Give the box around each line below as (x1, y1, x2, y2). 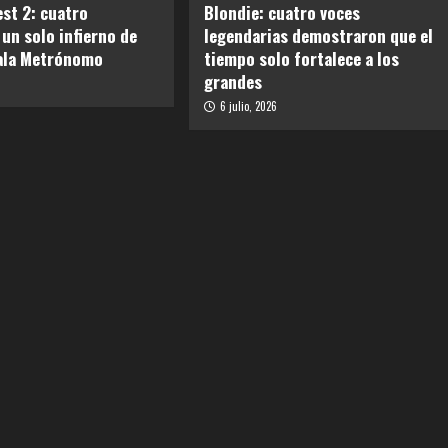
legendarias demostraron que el (203, 23, 433, 49)
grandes (203, 69, 262, 95)
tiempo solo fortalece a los (203, 46, 399, 72)
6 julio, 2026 (219, 98, 277, 115)
